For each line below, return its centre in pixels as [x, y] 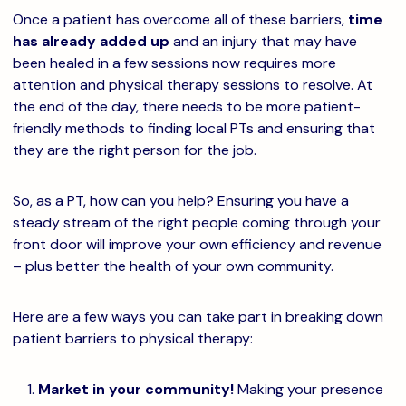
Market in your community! [136, 389]
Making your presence [309, 389]
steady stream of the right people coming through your [197, 222]
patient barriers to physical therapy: [133, 338]
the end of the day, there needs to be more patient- [187, 106]
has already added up [91, 41]
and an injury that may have [263, 41]
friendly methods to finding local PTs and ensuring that [194, 128]
